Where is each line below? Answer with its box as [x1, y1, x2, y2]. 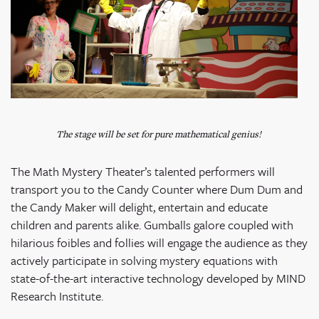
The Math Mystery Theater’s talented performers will [11, 162, 275, 180]
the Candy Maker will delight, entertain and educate [11, 197, 268, 216]
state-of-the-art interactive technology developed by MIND [11, 268, 305, 287]
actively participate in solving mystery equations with [11, 251, 278, 269]
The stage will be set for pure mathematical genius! [56, 127, 263, 140]
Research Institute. [11, 286, 103, 305]
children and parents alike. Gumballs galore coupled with [11, 215, 293, 234]
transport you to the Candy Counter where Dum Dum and [11, 179, 303, 198]
